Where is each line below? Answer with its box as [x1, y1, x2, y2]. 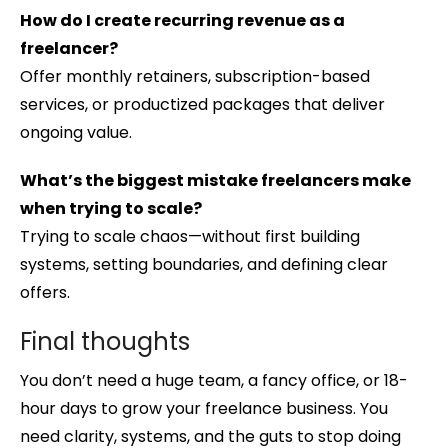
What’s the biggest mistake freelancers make [20, 169, 411, 193]
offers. [20, 281, 70, 305]
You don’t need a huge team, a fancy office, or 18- [20, 369, 408, 393]
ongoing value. [20, 121, 132, 145]
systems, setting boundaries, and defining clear [20, 253, 388, 277]
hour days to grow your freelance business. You [20, 397, 388, 421]
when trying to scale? [20, 197, 202, 221]
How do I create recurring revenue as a [20, 9, 345, 33]
